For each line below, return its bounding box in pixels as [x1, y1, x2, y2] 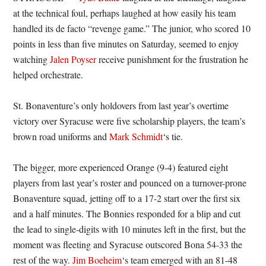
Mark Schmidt [109, 130, 163, 142]
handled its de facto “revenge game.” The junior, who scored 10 [13, 22, 251, 34]
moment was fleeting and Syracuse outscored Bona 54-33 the [13, 238, 243, 251]
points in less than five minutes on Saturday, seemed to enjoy [13, 37, 239, 50]
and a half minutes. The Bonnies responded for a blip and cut [13, 207, 241, 220]
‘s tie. [163, 130, 183, 142]
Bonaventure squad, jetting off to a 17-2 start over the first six [13, 192, 241, 204]
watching [13, 53, 50, 65]
